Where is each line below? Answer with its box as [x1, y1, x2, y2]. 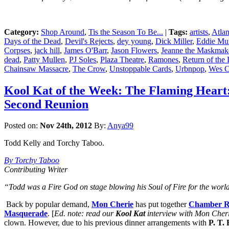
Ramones [148, 55, 178, 64]
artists [190, 27, 208, 36]
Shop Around [41, 27, 84, 36]
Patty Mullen [24, 55, 65, 64]
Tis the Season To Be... [88, 27, 163, 36]
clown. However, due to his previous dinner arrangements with [4, 218, 209, 227]
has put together [133, 200, 189, 209]
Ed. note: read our [54, 209, 116, 218]
